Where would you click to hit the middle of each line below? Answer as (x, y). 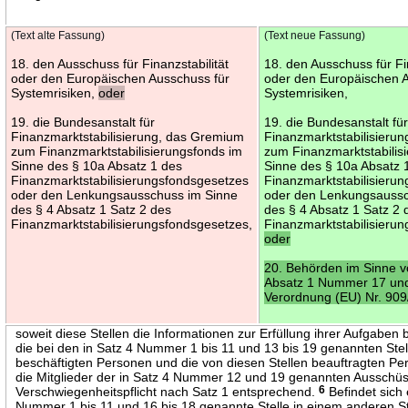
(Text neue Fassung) (315, 35)
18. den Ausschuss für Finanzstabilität (120, 63)
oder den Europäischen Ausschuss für (121, 78)
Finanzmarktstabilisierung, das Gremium (128, 136)
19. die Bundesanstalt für (83, 122)
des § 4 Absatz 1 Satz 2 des (92, 209)
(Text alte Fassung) (58, 35)
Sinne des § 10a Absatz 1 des (97, 165)
